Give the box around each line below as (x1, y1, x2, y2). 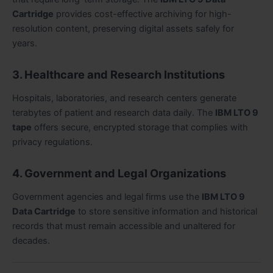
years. (12, 38, 37, 49)
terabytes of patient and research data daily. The (12, 107, 215, 119)
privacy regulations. (12, 136, 93, 148)
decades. (12, 235, 50, 247)
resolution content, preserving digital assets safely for (12, 23, 234, 35)
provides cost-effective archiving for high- (54, 9, 232, 20)
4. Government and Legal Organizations (12, 166, 226, 180)
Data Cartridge (12, 206, 76, 218)
